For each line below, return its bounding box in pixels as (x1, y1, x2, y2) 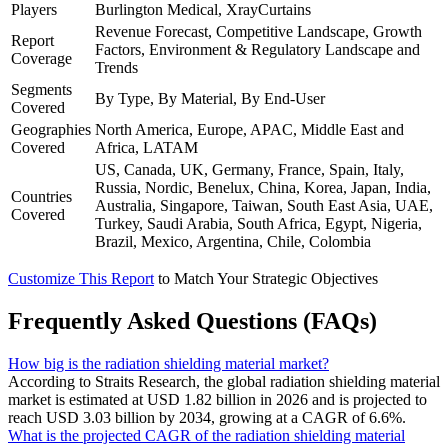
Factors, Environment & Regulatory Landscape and (95, 40, 420, 58)
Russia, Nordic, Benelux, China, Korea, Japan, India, (95, 178, 431, 196)
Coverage (11, 49, 72, 67)
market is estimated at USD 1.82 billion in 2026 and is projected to (8, 390, 427, 408)
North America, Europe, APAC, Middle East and (95, 120, 404, 138)
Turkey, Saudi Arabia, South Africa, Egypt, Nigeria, (95, 214, 422, 232)
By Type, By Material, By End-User (95, 89, 325, 107)
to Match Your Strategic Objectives (158, 269, 378, 287)
